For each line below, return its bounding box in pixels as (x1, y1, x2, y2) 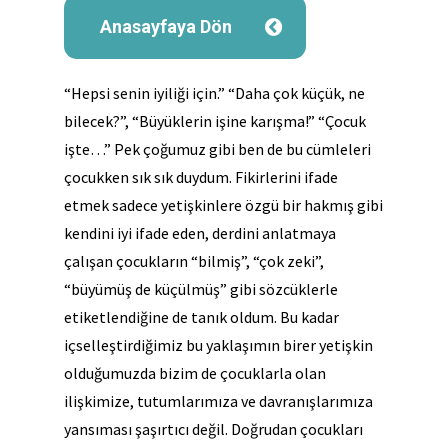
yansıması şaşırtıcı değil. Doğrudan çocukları (64, 419, 363, 439)
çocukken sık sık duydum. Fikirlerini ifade (64, 167, 338, 187)
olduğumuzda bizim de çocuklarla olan (64, 363, 326, 383)
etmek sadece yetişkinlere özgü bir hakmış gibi (64, 195, 383, 215)
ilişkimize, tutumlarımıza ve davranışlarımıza (64, 391, 373, 411)
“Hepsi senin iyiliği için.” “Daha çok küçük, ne (64, 83, 365, 103)
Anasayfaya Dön (100, 16, 232, 37)
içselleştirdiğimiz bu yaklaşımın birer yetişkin (64, 335, 373, 355)
